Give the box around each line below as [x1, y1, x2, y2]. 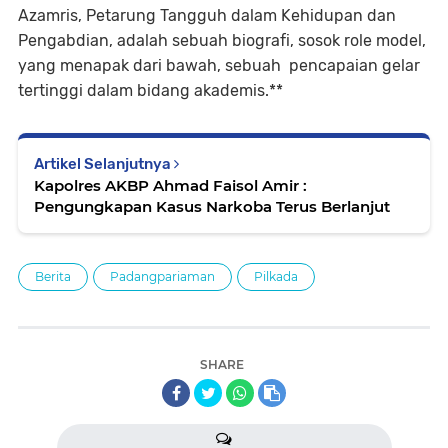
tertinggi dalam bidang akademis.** [18, 81, 283, 100]
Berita [35, 269, 71, 284]
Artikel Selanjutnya [34, 155, 174, 173]
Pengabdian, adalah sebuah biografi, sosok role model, [18, 31, 430, 50]
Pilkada [254, 269, 298, 284]
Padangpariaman [110, 269, 215, 284]
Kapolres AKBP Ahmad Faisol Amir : [34, 176, 307, 195]
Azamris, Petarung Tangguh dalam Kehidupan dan [18, 6, 396, 25]
